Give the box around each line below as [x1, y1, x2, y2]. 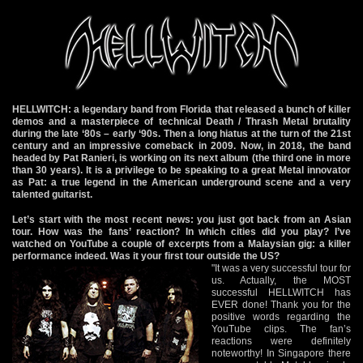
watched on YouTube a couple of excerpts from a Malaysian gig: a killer [12, 237, 351, 250]
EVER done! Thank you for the [211, 298, 351, 310]
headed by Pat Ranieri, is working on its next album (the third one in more [12, 152, 351, 164]
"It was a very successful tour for [211, 262, 351, 274]
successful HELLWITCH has [211, 286, 351, 298]
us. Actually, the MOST [211, 274, 351, 286]
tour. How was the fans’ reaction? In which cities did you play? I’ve [12, 225, 351, 237]
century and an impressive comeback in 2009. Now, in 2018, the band [12, 139, 351, 152]
